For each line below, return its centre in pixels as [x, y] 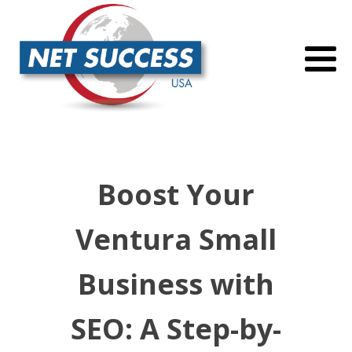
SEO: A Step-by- [176, 329]
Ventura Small [176, 240]
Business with [176, 284]
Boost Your [176, 195]
